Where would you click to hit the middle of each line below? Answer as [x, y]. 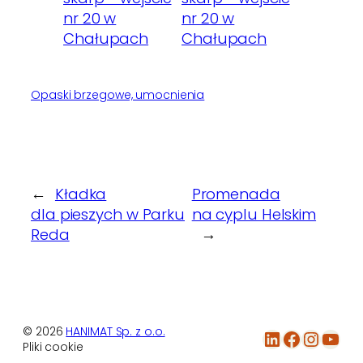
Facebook [286, 338]
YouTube [326, 338]
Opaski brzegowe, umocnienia [118, 95]
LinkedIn [268, 338]
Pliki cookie [53, 347]
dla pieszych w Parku [108, 215]
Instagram [310, 338]
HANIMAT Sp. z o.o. [115, 332]
